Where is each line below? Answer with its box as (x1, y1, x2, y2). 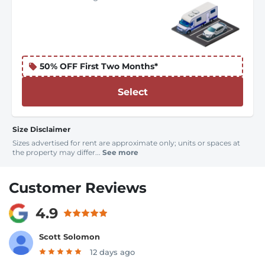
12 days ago (90, 247, 135, 257)
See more (102, 148, 138, 157)
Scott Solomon (39, 231, 100, 241)
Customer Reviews (9, 179, 147, 196)
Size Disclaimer (12, 125, 70, 134)
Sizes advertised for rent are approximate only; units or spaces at (12, 138, 240, 147)
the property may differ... (12, 148, 102, 157)
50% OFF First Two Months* (40, 61, 158, 72)
